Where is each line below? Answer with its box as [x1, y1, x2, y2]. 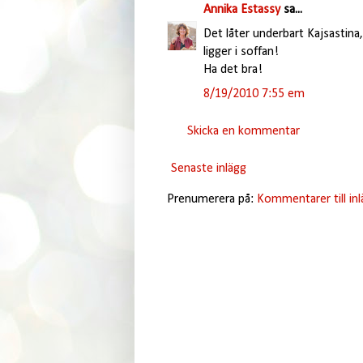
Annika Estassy [203, 2, 280, 16]
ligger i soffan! [203, 45, 279, 58]
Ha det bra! [203, 62, 263, 76]
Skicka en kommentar [186, 124, 300, 138]
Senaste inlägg [170, 161, 246, 175]
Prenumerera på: [166, 192, 257, 206]
